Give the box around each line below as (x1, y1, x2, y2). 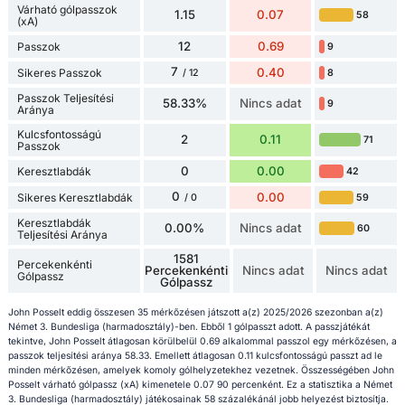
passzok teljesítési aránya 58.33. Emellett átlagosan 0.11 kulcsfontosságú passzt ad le (7, 350, 382, 363)
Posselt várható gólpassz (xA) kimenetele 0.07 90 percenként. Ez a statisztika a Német (7, 379, 392, 391)
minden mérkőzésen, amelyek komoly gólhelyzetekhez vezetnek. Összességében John (7, 364, 394, 377)
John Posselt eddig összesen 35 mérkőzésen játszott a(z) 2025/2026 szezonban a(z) (7, 306, 383, 319)
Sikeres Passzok (16, 65, 102, 80)
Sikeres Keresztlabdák (16, 190, 133, 204)
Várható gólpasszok (16, 2, 118, 16)
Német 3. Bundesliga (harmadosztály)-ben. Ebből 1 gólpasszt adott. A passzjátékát (7, 321, 370, 334)
